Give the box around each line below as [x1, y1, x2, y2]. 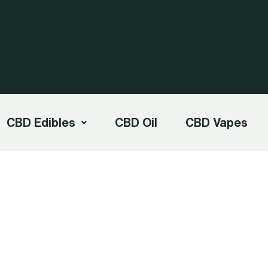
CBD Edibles [6, 114, 75, 131]
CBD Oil [114, 114, 157, 131]
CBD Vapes [185, 114, 248, 131]
